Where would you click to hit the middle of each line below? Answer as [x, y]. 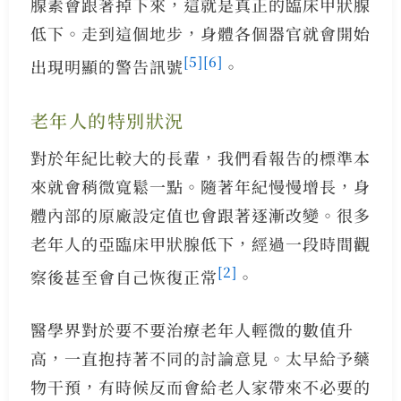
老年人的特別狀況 [107, 120]
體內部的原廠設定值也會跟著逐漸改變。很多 [200, 214]
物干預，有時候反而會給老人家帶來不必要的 [200, 386]
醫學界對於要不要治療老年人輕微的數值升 [192, 329]
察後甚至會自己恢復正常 [124, 276]
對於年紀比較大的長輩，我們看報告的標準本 [200, 157]
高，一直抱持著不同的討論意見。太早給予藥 [200, 358]
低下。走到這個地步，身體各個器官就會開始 [200, 33]
